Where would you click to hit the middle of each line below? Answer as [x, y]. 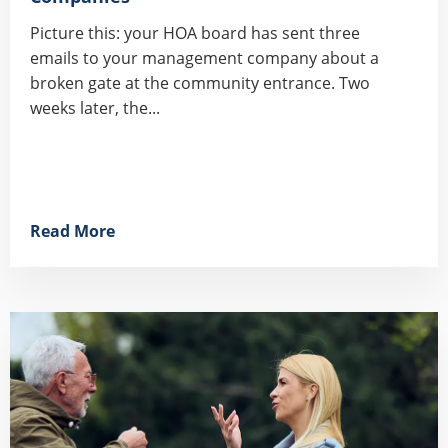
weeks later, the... [95, 108]
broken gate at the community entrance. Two [200, 83]
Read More [72, 231]
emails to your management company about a [204, 58]
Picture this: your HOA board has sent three [195, 33]
